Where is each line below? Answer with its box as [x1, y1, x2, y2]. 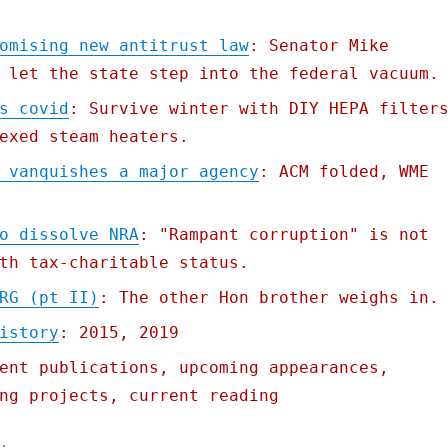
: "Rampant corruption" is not [138, 225, 429, 245]
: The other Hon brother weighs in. [98, 288, 439, 308]
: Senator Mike [248, 36, 389, 56]
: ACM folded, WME [258, 162, 429, 182]
